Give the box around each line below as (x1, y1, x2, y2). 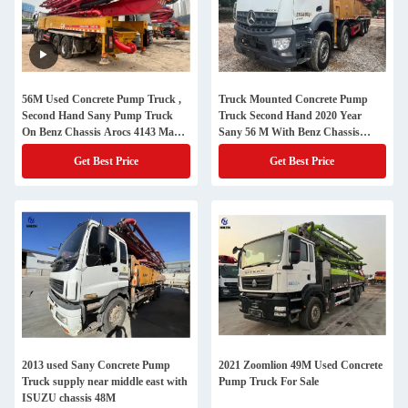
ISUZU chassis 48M (22, 392, 116, 404)
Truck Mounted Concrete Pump (218, 93, 368, 106)
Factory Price (218, 142, 280, 155)
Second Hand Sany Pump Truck (22, 109, 173, 122)
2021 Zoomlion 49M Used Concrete (218, 359, 314, 372)
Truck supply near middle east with (22, 375, 188, 388)
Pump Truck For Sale (218, 375, 319, 388)
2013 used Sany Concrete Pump (22, 359, 97, 372)
